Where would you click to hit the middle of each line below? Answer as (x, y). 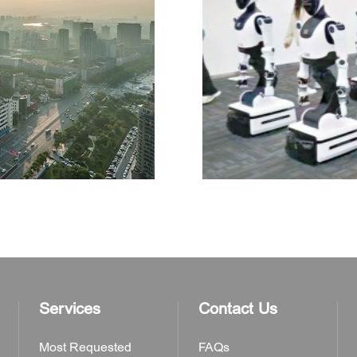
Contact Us (238, 309)
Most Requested (85, 347)
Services (70, 309)
